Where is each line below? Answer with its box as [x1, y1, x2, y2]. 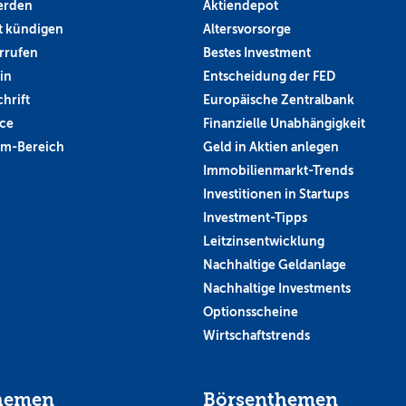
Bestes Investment [203, 44, 311, 60]
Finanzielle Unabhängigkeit [203, 115, 365, 130]
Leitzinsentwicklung [203, 233, 324, 248]
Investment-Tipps [203, 209, 307, 225]
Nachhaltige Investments [203, 280, 351, 295]
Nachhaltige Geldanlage [203, 256, 346, 272]
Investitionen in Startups [203, 186, 349, 201]
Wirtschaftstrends [203, 327, 310, 343]
